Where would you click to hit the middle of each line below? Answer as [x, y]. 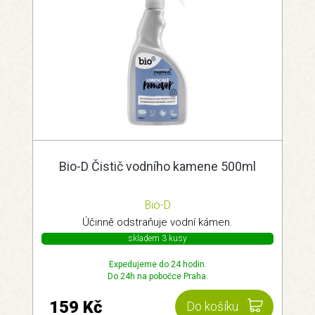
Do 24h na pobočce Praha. [157, 276]
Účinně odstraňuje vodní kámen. [157, 222]
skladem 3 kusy [157, 238]
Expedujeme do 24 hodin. [157, 264]
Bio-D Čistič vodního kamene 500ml [157, 166]
